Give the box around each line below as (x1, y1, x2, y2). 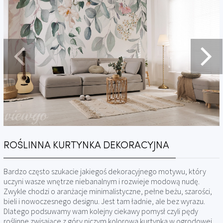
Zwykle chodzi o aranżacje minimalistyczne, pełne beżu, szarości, (3, 186, 212, 197)
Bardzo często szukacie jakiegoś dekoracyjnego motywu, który (3, 166, 206, 177)
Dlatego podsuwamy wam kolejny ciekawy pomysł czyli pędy (3, 206, 198, 217)
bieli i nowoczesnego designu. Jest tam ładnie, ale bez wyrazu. (3, 196, 205, 207)
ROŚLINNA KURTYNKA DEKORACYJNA (3, 137, 169, 152)
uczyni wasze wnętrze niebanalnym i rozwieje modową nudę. (3, 176, 200, 187)
